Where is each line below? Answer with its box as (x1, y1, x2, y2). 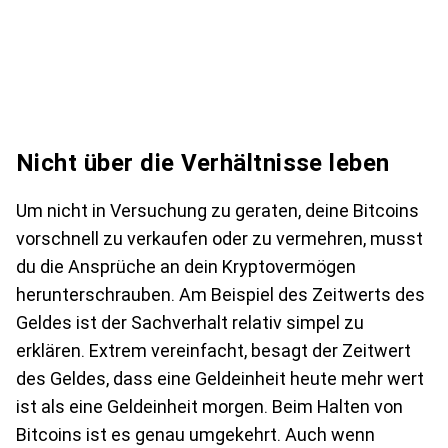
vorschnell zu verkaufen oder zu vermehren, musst (16, 228, 423, 249)
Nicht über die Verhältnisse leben (16, 149, 390, 177)
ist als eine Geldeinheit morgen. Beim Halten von (16, 396, 403, 417)
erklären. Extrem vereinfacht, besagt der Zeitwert (16, 340, 411, 361)
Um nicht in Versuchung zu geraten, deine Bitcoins (16, 200, 419, 221)
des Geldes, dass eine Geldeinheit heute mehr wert (16, 368, 424, 389)
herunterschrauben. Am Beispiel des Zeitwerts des (16, 284, 425, 305)
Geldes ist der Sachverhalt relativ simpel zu (16, 312, 364, 333)
